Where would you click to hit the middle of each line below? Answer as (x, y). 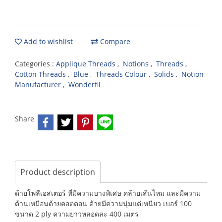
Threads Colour (122, 74)
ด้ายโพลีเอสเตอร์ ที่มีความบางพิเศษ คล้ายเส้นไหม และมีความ (108, 193)
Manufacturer (39, 84)
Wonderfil (84, 84)
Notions (137, 64)
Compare (114, 41)
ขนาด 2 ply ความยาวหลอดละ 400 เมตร (78, 214)
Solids (165, 74)
